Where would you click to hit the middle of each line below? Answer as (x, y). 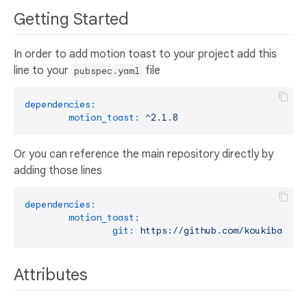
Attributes (53, 275)
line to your (42, 71)
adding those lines (58, 171)
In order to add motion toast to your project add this (145, 54)
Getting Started (73, 19)
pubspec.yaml (107, 71)
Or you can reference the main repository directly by (144, 155)
